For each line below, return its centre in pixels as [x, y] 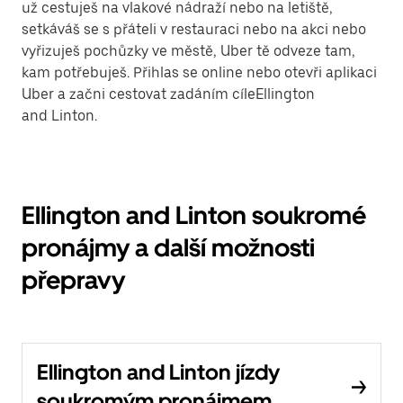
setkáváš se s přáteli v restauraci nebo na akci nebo [194, 29]
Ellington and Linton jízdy [158, 372]
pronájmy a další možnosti [168, 247]
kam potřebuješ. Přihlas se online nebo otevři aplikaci [199, 72]
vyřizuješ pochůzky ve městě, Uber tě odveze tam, [188, 51]
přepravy [73, 280]
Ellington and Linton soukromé [194, 215]
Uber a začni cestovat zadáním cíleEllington [168, 94]
